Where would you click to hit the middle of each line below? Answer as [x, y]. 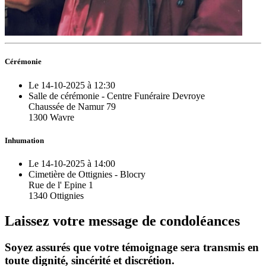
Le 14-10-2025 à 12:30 [72, 85]
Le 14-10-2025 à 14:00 [72, 163]
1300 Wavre [51, 117]
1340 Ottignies [56, 195]
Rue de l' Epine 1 [61, 185]
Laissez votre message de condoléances [122, 221]
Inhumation [24, 140]
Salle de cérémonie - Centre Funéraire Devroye [117, 96]
